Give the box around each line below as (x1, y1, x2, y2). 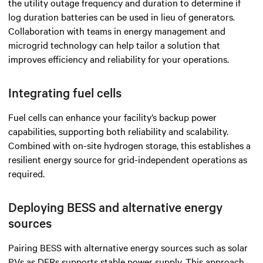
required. (8, 166, 45, 180)
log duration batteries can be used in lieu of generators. (8, 9, 235, 23)
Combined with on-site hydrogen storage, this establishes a (8, 138, 251, 151)
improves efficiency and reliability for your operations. (8, 52, 229, 65)
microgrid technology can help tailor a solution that (8, 38, 220, 51)
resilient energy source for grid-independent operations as (8, 152, 247, 166)
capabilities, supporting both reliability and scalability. (8, 124, 228, 137)
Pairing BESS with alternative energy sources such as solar (8, 240, 248, 254)
